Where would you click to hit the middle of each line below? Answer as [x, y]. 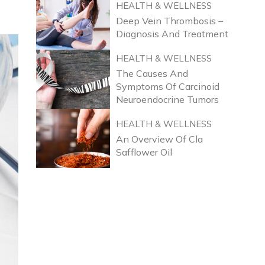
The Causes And [152, 73]
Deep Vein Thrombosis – [169, 20]
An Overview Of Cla [159, 139]
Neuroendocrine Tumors [167, 99]
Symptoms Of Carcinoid [168, 86]
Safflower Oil [144, 152]
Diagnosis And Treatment [172, 33]
